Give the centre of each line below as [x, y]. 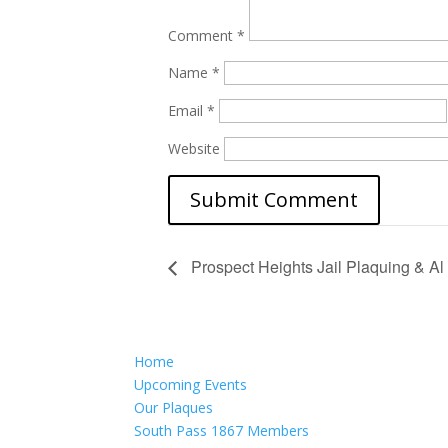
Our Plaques [174, 408]
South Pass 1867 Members [222, 431]
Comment [202, 35]
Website [194, 148]
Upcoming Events [191, 385]
